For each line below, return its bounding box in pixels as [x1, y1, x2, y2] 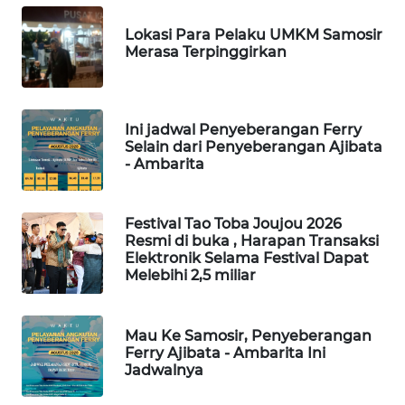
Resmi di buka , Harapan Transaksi [125, 232, 379, 250]
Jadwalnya [125, 361, 203, 379]
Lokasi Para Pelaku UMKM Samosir [125, 26, 382, 44]
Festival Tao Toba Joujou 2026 [125, 215, 342, 233]
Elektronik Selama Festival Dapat [125, 250, 369, 268]
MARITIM [36, 290, 85, 306]
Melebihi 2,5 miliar [125, 267, 256, 285]
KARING [36, 204, 79, 221]
